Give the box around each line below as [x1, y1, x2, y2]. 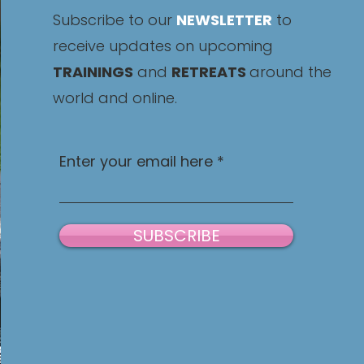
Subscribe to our [53, 10, 177, 30]
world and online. [53, 88, 178, 108]
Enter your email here [59, 151, 214, 171]
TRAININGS [53, 62, 134, 82]
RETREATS [171, 62, 250, 82]
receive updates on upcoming [53, 36, 274, 56]
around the [249, 62, 332, 82]
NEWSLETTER [176, 10, 273, 30]
